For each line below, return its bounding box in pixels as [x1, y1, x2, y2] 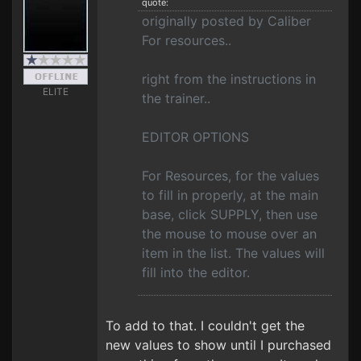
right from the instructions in [142, 71, 316, 87]
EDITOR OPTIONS [142, 129, 249, 145]
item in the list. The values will [142, 245, 325, 261]
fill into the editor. [142, 264, 250, 280]
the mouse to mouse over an [142, 226, 317, 242]
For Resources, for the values [142, 168, 319, 184]
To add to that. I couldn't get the [106, 317, 305, 334]
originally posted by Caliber [142, 13, 311, 29]
